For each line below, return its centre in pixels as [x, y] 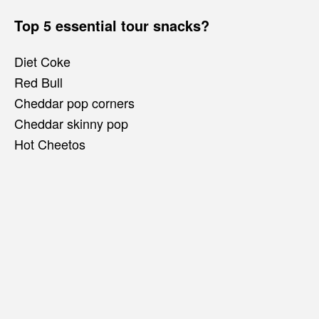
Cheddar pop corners [74, 102]
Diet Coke [42, 61]
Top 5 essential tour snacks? [112, 25]
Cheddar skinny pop [71, 123]
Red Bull [38, 82]
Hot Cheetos [50, 143]
